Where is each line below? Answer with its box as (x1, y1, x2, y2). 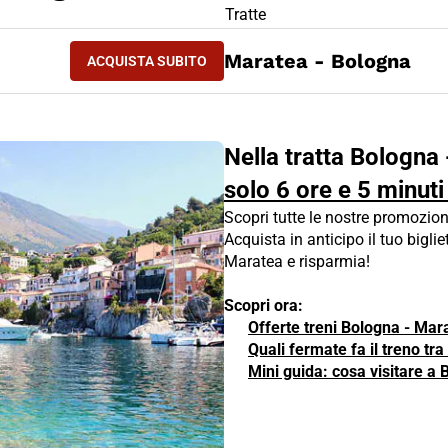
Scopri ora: (224, 296, 303, 315)
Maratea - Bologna (224, 49, 411, 73)
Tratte (225, 5, 266, 24)
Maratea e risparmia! (224, 252, 370, 271)
